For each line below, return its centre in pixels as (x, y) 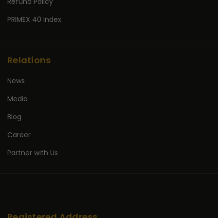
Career (19, 135)
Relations (29, 60)
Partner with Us (33, 153)
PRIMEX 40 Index (34, 19)
